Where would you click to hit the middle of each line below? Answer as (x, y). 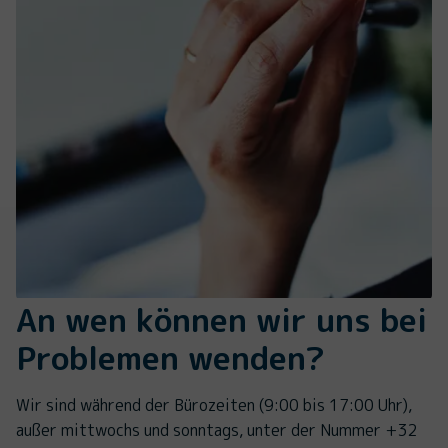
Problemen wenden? (170, 357)
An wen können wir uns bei (221, 319)
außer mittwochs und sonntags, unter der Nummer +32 (216, 429)
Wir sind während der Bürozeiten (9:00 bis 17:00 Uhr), (214, 404)
